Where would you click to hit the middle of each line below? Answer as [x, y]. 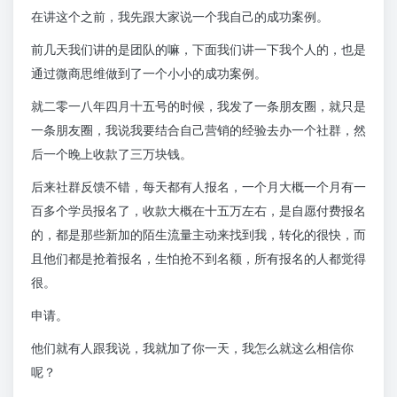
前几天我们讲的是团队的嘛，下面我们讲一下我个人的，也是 [198, 50]
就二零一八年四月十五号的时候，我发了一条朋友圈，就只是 [198, 106]
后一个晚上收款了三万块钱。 [112, 154]
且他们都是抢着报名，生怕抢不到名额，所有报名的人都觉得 [198, 259]
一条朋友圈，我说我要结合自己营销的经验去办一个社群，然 [198, 130]
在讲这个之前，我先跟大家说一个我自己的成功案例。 [180, 17]
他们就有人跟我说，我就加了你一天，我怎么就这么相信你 [192, 348]
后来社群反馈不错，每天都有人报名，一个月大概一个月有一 [198, 187]
